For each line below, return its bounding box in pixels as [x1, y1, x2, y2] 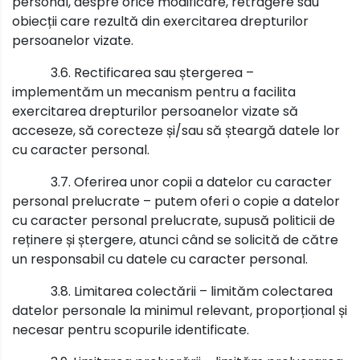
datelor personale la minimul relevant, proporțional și [12, 301, 347, 320]
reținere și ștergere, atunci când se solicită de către [12, 230, 338, 249]
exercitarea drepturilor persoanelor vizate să [12, 101, 298, 121]
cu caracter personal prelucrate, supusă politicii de [12, 211, 335, 230]
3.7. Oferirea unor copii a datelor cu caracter [51, 172, 332, 191]
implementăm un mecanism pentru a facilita [12, 82, 296, 101]
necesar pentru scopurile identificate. [12, 320, 249, 339]
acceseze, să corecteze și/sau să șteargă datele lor [12, 121, 340, 140]
